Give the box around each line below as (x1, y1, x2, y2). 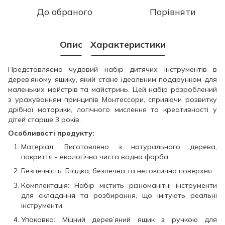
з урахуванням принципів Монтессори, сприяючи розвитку (8, 95, 217, 104)
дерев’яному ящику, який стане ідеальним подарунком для (8, 75, 217, 84)
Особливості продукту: (8, 129, 94, 138)
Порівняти (150, 6, 196, 18)
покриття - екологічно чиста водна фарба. (21, 152, 170, 161)
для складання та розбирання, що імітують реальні (21, 190, 217, 200)
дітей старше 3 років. (8, 115, 81, 124)
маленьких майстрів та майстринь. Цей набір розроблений (8, 85, 217, 94)
